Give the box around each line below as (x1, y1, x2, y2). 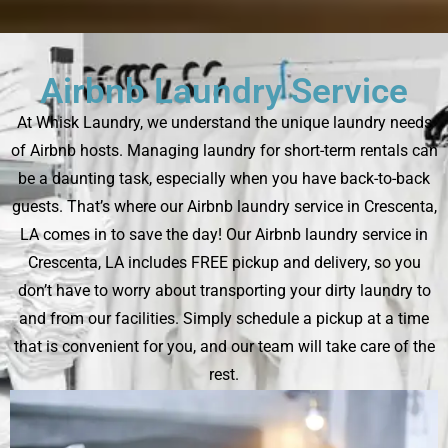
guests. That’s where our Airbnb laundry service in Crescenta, (11, 197, 437, 217)
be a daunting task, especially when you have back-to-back (18, 169, 430, 189)
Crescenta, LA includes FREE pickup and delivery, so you (27, 253, 421, 273)
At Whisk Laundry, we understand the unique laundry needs (16, 113, 432, 133)
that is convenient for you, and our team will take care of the (13, 337, 435, 357)
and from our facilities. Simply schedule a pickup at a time (19, 309, 429, 329)
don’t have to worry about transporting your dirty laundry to (17, 281, 431, 301)
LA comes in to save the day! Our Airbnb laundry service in (20, 225, 428, 245)
